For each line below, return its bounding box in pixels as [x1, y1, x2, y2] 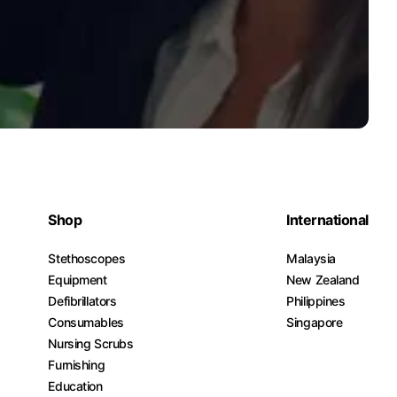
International [286, 211, 369, 229]
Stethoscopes [48, 251, 126, 266]
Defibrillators [48, 293, 117, 308]
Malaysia [286, 251, 336, 266]
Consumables [48, 315, 124, 330]
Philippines [286, 293, 346, 308]
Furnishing [48, 357, 105, 372]
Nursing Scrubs [48, 336, 134, 351]
